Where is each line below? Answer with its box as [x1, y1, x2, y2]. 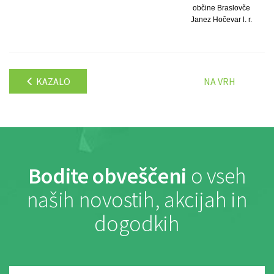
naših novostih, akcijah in [26, 185, 248, 213]
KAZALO [34, 75, 70, 87]
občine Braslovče [192, 3, 250, 12]
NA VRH [204, 75, 235, 87]
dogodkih [94, 209, 180, 237]
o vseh [186, 161, 246, 190]
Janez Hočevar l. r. [190, 15, 252, 24]
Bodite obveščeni [28, 161, 187, 190]
